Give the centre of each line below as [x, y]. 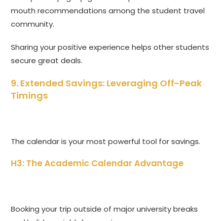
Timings [30, 96]
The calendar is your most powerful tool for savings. [106, 142]
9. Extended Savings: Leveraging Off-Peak [107, 83]
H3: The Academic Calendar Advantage [97, 164]
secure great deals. [47, 61]
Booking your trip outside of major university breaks [105, 209]
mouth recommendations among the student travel [108, 11]
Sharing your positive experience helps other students [110, 47]
